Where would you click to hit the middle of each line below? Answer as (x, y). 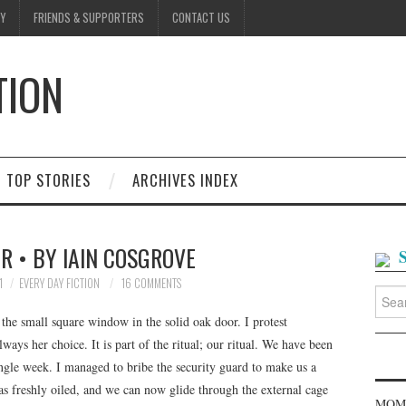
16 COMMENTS (151, 283)
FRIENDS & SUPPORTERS (89, 18)
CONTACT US (201, 18)
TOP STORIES (48, 180)
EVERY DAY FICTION (59, 283)
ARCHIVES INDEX (185, 180)
